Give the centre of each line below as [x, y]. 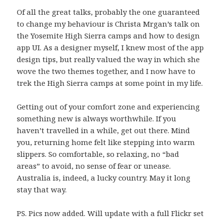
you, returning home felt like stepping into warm [106, 142]
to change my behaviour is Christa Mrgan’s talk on [109, 23]
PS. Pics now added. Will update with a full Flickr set [110, 213]
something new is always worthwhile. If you [97, 118]
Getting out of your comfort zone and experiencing [109, 106]
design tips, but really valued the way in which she [109, 59]
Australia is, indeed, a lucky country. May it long [104, 177]
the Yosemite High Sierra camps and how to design [109, 35]
